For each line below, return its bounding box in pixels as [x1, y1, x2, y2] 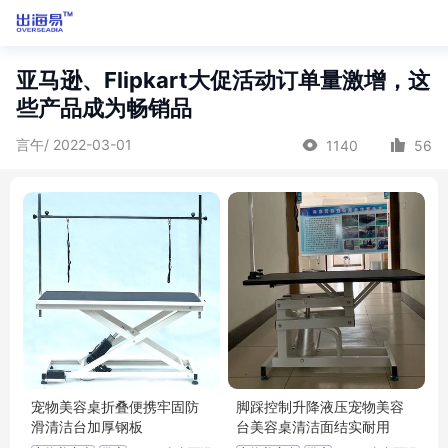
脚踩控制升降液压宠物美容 [236, 398, 404, 415]
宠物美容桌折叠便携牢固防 [31, 398, 199, 415]
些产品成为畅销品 [16, 95, 192, 121]
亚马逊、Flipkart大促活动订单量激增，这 [16, 67, 430, 93]
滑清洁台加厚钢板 [31, 418, 143, 435]
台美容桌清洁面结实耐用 [236, 418, 390, 435]
